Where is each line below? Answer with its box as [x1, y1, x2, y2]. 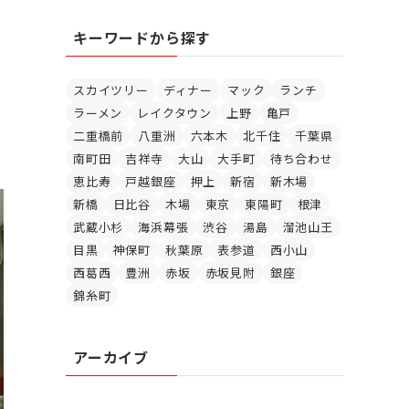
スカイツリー [73, 80, 149, 99]
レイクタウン [137, 103, 213, 121]
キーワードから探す [73, 26, 212, 48]
